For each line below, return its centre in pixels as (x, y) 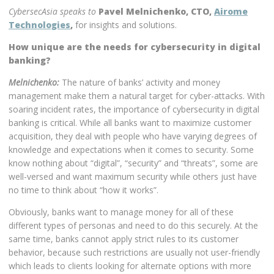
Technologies (39, 25)
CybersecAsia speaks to (52, 11)
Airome (231, 11)
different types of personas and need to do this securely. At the (133, 225)
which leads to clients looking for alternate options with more (130, 266)
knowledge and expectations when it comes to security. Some (131, 150)
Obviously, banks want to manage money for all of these (121, 212)
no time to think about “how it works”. (83, 190)
